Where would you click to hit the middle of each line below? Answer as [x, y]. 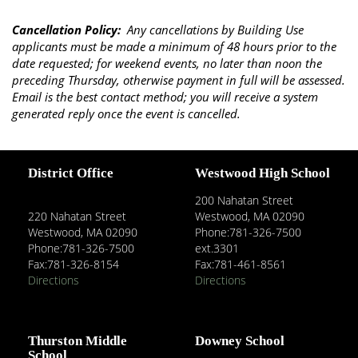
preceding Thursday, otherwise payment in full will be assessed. [179, 80]
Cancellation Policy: [66, 30]
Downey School [240, 341]
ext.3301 [217, 249]
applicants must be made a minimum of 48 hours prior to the [174, 47]
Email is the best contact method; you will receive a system [165, 97]
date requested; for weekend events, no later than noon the [167, 64]
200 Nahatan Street [244, 201]
